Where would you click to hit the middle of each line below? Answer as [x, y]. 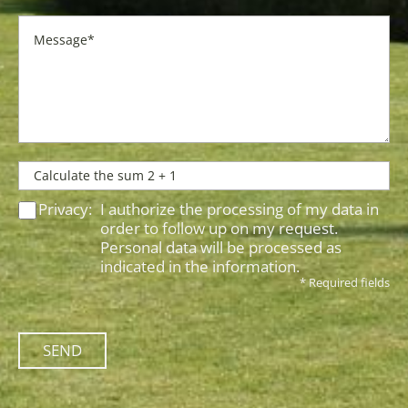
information [254, 266]
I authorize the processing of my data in [240, 209]
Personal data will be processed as [221, 247]
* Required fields [345, 282]
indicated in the [156, 266]
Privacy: [65, 209]
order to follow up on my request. [219, 228]
